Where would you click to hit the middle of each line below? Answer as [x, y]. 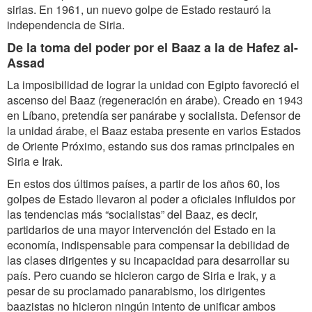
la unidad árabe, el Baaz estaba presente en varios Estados [154, 131]
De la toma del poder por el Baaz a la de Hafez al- [153, 47]
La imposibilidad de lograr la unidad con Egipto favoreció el [153, 85]
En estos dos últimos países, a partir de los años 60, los [143, 184]
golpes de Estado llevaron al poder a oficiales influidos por [151, 199]
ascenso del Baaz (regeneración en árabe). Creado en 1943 [155, 100]
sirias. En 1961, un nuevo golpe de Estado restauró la [139, 9]
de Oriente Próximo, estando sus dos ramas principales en [151, 146]
